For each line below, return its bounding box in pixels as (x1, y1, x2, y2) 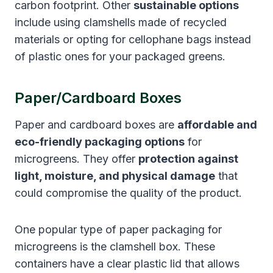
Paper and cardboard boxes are (15, 118, 177, 131)
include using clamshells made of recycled (15, 15, 227, 29)
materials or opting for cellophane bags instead (15, 32, 251, 46)
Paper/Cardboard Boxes (15, 88, 182, 107)
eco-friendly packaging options (15, 135, 185, 148)
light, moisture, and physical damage (15, 169, 215, 182)
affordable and (177, 118, 257, 131)
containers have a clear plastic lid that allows (15, 257, 239, 270)
